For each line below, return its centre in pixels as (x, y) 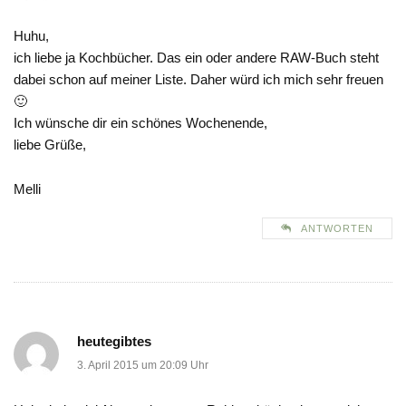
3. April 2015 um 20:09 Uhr (143, 366)
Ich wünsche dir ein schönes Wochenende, (140, 123)
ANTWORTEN (337, 229)
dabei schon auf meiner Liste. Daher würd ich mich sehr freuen (198, 80)
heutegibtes (114, 342)
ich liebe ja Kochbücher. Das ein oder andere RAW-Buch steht (196, 58)
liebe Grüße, (50, 145)
